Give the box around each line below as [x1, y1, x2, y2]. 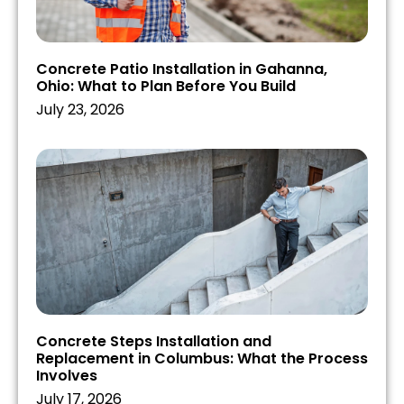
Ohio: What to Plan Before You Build [36, 75, 296, 96]
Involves [36, 364, 97, 386]
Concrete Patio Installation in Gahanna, [36, 58, 327, 79]
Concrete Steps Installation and [36, 330, 271, 352]
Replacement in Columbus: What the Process [36, 347, 368, 369]
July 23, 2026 [36, 98, 124, 120]
